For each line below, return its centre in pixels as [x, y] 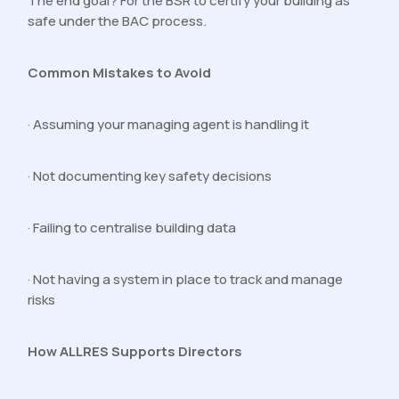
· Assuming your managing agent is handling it [169, 125]
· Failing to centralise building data [132, 228]
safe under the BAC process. [118, 21]
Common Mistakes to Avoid [120, 73]
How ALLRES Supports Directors [135, 352]
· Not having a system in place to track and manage [186, 280]
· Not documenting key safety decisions [150, 176]
